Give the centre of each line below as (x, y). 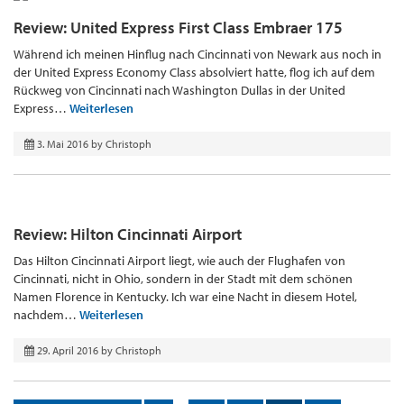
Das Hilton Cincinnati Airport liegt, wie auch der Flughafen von (179, 260)
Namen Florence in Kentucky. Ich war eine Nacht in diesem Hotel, (185, 296)
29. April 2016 (68, 350)
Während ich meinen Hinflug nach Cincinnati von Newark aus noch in (197, 54)
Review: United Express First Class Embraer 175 (178, 27)
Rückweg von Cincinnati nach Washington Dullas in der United (179, 90)
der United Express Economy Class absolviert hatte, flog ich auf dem (194, 72)
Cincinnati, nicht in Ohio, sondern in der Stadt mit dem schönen (183, 278)
